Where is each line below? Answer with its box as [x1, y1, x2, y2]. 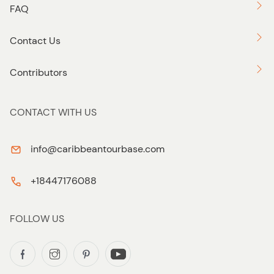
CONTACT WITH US [10, 106, 97, 119]
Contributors [10, 66, 67, 79]
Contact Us [10, 34, 61, 47]
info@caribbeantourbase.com [31, 143, 165, 155]
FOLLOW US [10, 212, 64, 225]
